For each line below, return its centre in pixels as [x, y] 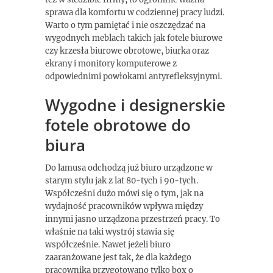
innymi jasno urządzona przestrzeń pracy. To [133, 219]
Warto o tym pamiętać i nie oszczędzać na [125, 25]
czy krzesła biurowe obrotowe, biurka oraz [127, 51]
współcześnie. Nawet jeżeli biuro [108, 245]
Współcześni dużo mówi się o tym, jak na [124, 193]
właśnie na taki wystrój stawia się [110, 232]
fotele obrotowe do [118, 125]
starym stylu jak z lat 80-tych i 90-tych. [122, 181]
